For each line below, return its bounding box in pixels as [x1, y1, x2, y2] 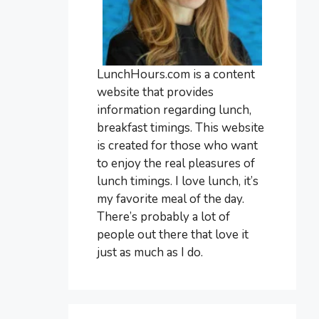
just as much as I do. [97, 244, 203, 261]
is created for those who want [97, 137, 258, 154]
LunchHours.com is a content [97, 66, 255, 83]
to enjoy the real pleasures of [97, 155, 255, 172]
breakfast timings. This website [97, 119, 264, 136]
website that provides [97, 83, 214, 100]
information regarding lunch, [97, 101, 251, 118]
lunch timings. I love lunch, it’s [97, 172, 258, 189]
